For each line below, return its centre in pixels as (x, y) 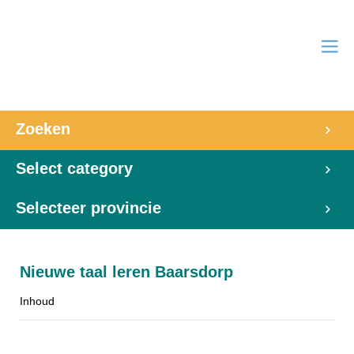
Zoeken (43, 129)
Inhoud (37, 301)
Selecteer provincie (88, 208)
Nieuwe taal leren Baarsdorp (126, 272)
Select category (74, 168)
